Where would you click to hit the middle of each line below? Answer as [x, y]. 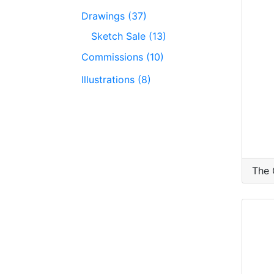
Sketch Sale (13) [129, 36]
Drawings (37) [114, 16]
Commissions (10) [123, 57]
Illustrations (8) [116, 79]
